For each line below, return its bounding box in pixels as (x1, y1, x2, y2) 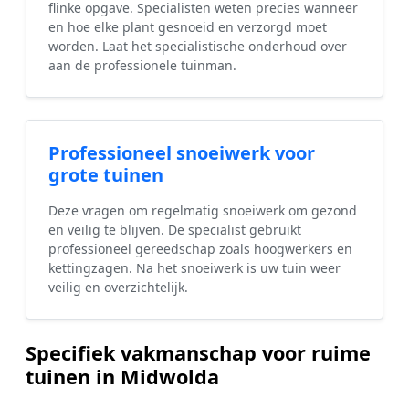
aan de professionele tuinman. (48, 57, 236, 75)
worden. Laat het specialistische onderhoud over (48, 37, 347, 56)
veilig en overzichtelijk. (48, 278, 188, 297)
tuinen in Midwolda (26, 363, 219, 391)
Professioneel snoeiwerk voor (48, 141, 315, 166)
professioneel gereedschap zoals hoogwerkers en (48, 240, 352, 258)
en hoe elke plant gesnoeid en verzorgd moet (48, 18, 327, 37)
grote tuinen (48, 163, 163, 188)
